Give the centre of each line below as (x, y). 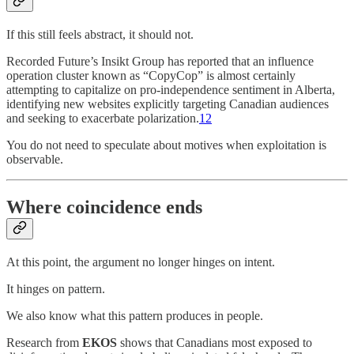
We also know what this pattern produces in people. (135, 315)
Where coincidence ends (104, 207)
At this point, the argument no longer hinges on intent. (141, 262)
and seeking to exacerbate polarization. (103, 118)
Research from (44, 342)
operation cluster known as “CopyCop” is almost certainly (151, 75)
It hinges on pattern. (56, 288)
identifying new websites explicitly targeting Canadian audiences (168, 104)
